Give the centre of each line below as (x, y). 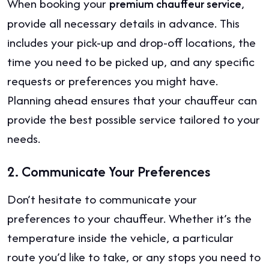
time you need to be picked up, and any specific (131, 61)
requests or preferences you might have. (113, 80)
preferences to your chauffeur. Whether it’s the (129, 218)
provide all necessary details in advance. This (123, 23)
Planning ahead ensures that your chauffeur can (132, 100)
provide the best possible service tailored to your (134, 119)
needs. (24, 138)
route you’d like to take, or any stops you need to (134, 256)
